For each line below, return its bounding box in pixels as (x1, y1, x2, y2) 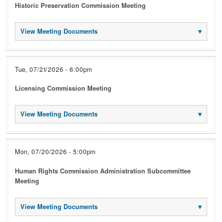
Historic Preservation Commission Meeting (15, 1, 146, 10)
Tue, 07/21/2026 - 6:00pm (15, 64, 93, 74)
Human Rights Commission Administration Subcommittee (15, 166, 191, 175)
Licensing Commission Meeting (15, 83, 112, 93)
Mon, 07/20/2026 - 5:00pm (15, 147, 96, 157)
